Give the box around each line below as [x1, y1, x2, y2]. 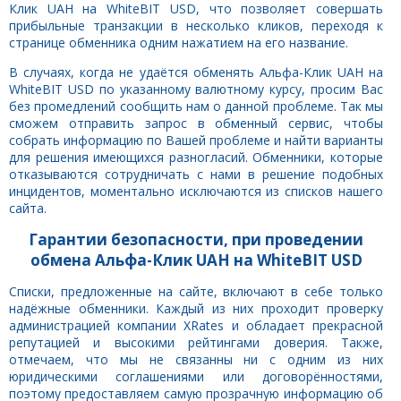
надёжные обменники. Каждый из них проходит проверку [9, 299, 383, 317]
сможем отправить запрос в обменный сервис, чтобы [9, 114, 383, 132]
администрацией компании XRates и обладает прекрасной [9, 316, 383, 334]
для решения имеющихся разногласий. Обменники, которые [9, 148, 383, 166]
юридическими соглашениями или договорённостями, [9, 367, 383, 385]
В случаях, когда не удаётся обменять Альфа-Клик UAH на [9, 63, 383, 81]
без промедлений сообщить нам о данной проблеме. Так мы [9, 97, 383, 115]
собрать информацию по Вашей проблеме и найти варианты [9, 131, 383, 149]
